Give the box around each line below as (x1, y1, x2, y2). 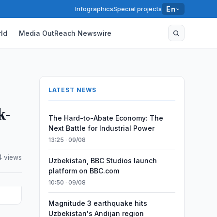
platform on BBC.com (48, 167, 119, 175)
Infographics (75, 5, 114, 13)
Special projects (113, 5, 162, 13)
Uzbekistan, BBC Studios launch (48, 156, 157, 165)
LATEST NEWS (48, 86, 97, 93)
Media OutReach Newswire (19, 29, 112, 37)
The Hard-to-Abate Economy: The (48, 114, 163, 122)
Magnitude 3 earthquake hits (48, 199, 147, 207)
